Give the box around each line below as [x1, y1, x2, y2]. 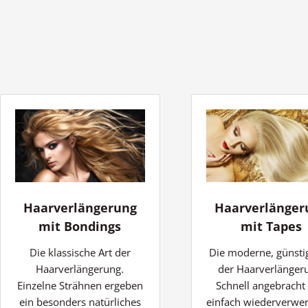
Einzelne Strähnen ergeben [16, 278, 143, 293]
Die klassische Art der [29, 245, 131, 260]
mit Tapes [240, 218, 302, 235]
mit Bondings [38, 218, 122, 235]
